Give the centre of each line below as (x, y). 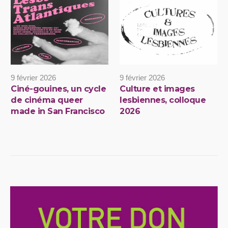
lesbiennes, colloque (163, 100)
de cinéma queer (47, 100)
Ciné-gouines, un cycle (58, 89)
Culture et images (157, 89)
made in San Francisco (58, 111)
